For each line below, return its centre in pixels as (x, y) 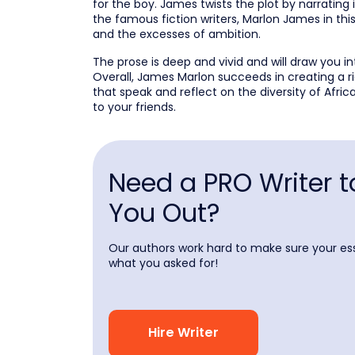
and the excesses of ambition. (177, 34)
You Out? (164, 212)
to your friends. (134, 107)
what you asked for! (163, 263)
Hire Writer (183, 333)
